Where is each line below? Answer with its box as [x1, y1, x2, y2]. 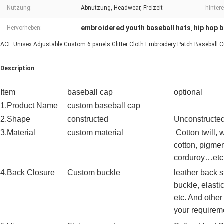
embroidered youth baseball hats [81, 24, 191, 32]
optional [174, 88, 202, 97]
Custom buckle [67, 168, 120, 177]
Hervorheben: [7, 24, 42, 32]
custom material [67, 128, 123, 137]
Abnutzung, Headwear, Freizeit [81, 4, 163, 12]
